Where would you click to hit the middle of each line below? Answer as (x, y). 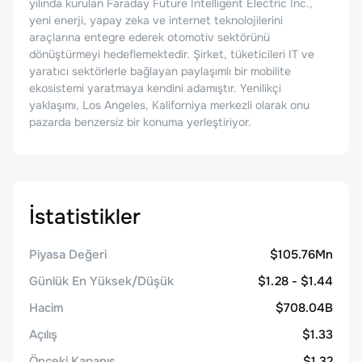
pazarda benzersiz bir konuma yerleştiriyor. (140, 122)
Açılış (43, 335)
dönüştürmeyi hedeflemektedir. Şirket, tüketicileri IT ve (172, 54)
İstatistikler (85, 217)
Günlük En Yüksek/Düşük (101, 281)
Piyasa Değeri (68, 255)
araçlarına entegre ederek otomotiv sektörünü (149, 37)
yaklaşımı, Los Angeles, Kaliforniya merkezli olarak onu (169, 105)
